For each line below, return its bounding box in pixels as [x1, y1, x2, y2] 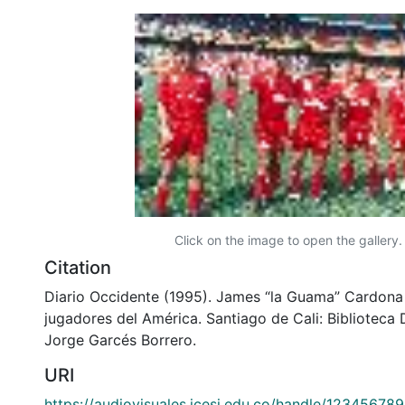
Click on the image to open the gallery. [174, 231, 402, 248]
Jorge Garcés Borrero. [44, 330, 196, 349]
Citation [44, 256, 111, 278]
